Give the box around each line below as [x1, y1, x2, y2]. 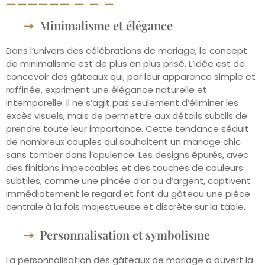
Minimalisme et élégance [40, 17, 173, 33]
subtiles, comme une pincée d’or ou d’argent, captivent [6, 174, 251, 187]
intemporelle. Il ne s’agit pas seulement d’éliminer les [6, 96, 238, 109]
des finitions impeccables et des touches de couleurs [6, 161, 243, 174]
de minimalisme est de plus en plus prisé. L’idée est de [6, 57, 245, 70]
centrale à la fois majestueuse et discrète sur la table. [6, 200, 245, 213]
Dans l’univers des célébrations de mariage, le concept [6, 44, 247, 57]
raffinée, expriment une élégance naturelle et [6, 83, 207, 96]
